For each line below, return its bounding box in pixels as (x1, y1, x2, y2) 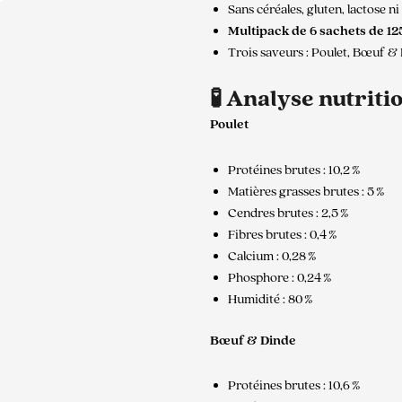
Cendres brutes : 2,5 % (228, 204, 349, 222)
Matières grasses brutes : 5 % (228, 182, 385, 200)
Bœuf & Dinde (210, 332, 296, 350)
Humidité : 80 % (228, 290, 313, 308)
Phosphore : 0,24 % (228, 268, 332, 286)
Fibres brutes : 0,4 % (228, 225, 337, 243)
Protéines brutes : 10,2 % (228, 161, 361, 179)
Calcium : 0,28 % (228, 247, 317, 265)
